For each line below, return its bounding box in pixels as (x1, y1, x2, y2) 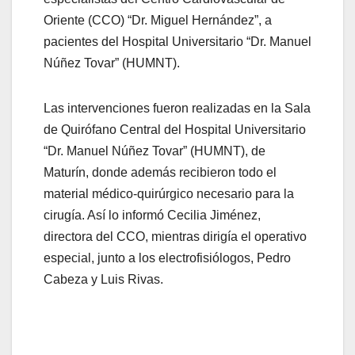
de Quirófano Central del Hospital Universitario (44, 123, 306, 137)
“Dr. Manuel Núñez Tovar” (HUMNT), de (44, 144, 265, 158)
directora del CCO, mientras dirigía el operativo (44, 230, 307, 244)
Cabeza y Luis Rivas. (44, 273, 163, 287)
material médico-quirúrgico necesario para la (44, 187, 294, 201)
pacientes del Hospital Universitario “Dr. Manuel (44, 35, 311, 49)
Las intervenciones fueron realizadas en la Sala (44, 101, 311, 116)
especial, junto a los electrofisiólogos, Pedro (44, 251, 291, 265)
